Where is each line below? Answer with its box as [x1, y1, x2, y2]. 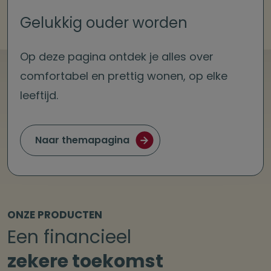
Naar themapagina [35, 133, 129, 148]
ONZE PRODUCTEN [7, 207, 102, 223]
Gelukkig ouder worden [20, 13, 188, 33]
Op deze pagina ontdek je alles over [20, 49, 214, 65]
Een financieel [7, 224, 131, 250]
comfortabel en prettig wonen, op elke [20, 68, 227, 84]
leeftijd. [20, 88, 58, 103]
